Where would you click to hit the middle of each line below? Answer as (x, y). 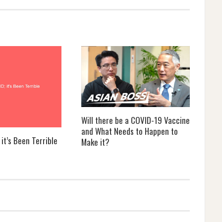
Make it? (95, 142)
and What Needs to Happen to (129, 131)
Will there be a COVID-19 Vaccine (135, 120)
